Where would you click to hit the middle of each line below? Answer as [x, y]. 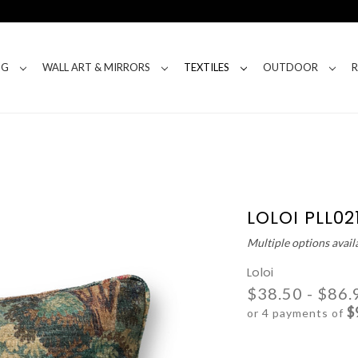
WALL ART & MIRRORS [96, 67]
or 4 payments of [297, 313]
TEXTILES [206, 67]
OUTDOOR [290, 67]
